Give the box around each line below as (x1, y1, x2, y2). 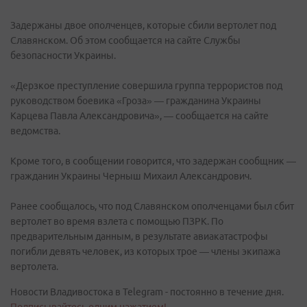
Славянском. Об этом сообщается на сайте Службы (10, 35, 241, 46)
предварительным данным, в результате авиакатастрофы (10, 231, 268, 242)
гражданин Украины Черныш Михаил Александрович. (10, 171, 251, 182)
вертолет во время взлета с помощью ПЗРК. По (10, 216, 223, 227)
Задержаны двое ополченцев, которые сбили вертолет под (10, 20, 276, 31)
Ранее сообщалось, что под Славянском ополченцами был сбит (10, 201, 294, 212)
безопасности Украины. (10, 50, 116, 61)
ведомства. (10, 125, 60, 136)
